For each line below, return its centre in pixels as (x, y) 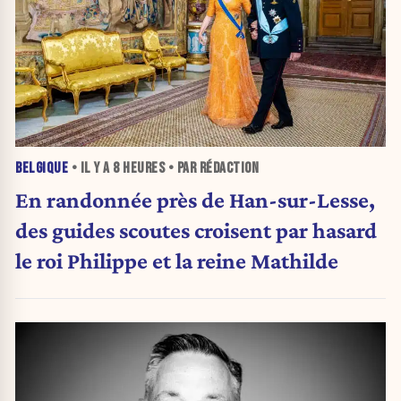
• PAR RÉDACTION (212, 169)
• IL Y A (90, 169)
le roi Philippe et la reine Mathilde (177, 260)
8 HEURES (139, 169)
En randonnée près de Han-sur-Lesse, (195, 199)
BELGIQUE (42, 169)
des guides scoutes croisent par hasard (196, 230)
